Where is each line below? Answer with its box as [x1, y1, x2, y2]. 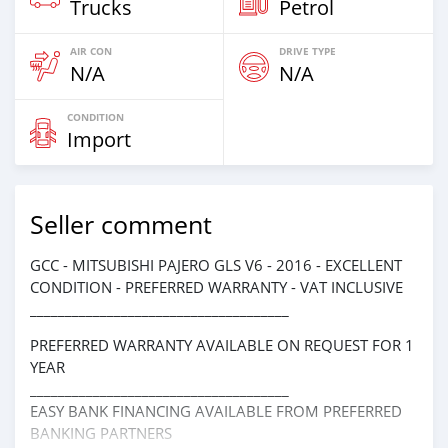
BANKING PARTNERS [30, 423, 172, 443]
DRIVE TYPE [279, 44, 336, 58]
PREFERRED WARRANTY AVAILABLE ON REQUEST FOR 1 [30, 335, 414, 355]
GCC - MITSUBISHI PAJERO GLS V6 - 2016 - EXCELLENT [30, 255, 402, 275]
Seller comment [30, 208, 212, 241]
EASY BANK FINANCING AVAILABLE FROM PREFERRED [30, 401, 402, 421]
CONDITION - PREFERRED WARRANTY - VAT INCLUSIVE [30, 277, 403, 297]
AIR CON [70, 44, 112, 58]
